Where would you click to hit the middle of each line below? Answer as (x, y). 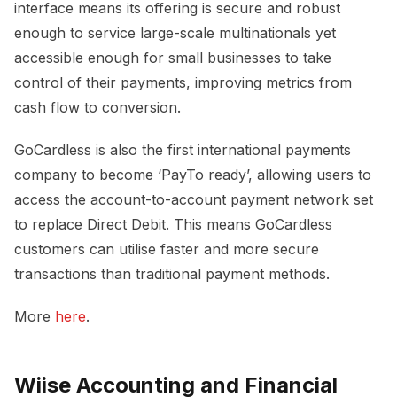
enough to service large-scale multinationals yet (175, 32)
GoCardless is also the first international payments (183, 149)
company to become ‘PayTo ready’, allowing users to (193, 174)
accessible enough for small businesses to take (173, 57)
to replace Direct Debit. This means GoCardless (173, 224)
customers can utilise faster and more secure (167, 249)
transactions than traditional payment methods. (172, 273)
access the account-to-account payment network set (194, 199)
